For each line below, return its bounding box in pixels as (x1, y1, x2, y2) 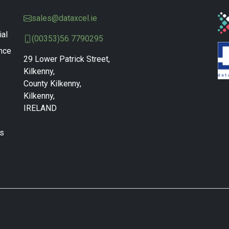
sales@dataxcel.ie (32, 13, 97, 23)
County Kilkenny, (24, 79, 81, 88)
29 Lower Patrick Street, (24, 54, 110, 64)
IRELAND (24, 103, 57, 113)
